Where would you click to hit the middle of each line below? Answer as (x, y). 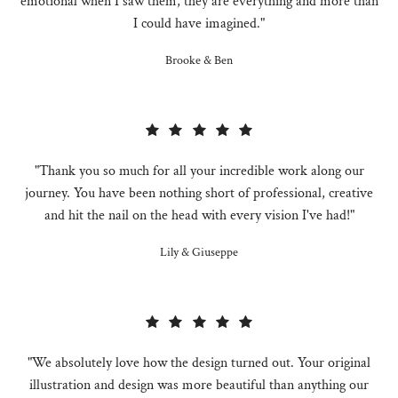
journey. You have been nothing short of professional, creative (199, 194)
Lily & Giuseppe (199, 253)
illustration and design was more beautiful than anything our (199, 386)
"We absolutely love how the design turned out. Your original (199, 363)
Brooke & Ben (199, 60)
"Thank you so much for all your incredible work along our (199, 171)
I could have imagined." (199, 24)
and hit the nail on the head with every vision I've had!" (199, 216)
